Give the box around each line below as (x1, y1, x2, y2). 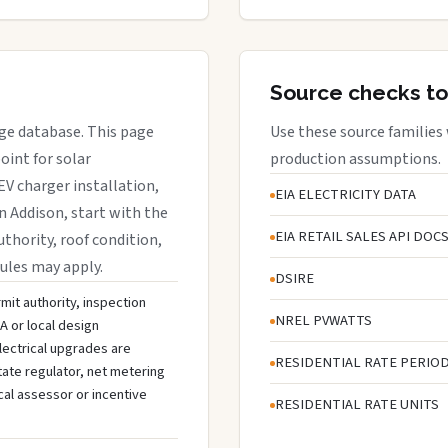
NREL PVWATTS (275, 309, 372, 331)
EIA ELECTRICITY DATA (275, 183, 416, 205)
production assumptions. (270, 147, 441, 170)
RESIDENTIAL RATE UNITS (275, 393, 439, 415)
